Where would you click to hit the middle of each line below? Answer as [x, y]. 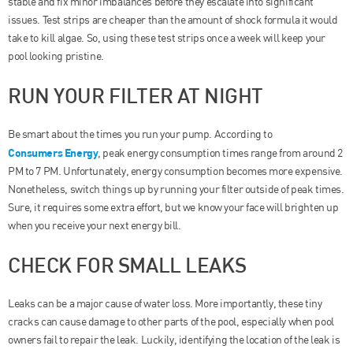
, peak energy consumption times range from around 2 [220, 153]
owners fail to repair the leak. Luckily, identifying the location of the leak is [174, 340]
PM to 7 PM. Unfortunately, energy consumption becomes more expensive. [176, 171]
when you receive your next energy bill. [95, 226]
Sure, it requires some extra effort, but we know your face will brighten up [173, 208]
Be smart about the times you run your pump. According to [140, 134]
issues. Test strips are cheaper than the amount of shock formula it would [173, 19]
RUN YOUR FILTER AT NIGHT [136, 95]
